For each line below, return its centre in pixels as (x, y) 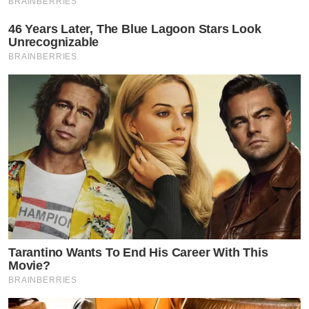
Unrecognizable (54, 42)
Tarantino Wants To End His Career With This (138, 252)
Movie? (29, 266)
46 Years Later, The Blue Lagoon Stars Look (135, 29)
